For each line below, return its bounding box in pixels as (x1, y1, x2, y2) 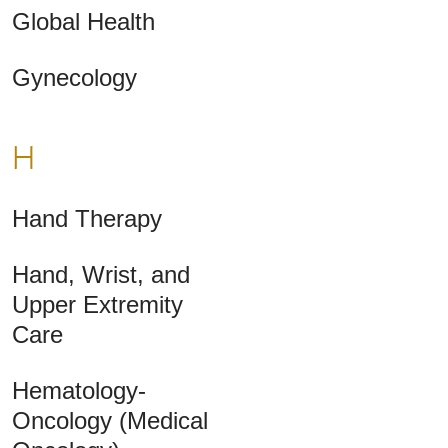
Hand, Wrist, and (12, 261, 190, 289)
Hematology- (12, 377, 146, 405)
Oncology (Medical (12, 407, 208, 435)
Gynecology (12, 64, 137, 92)
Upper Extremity (12, 291, 183, 319)
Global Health (12, 8, 155, 36)
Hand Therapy (12, 205, 162, 233)
